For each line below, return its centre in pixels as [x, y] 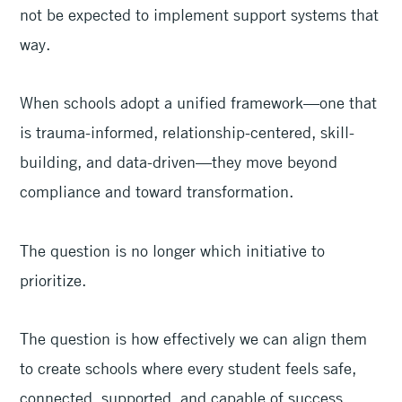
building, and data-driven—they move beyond [179, 162]
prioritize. [56, 280]
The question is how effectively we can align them [194, 339]
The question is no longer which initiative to [173, 250]
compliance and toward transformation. [159, 192]
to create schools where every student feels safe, [188, 368]
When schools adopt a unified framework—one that [199, 103]
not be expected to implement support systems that [200, 14]
